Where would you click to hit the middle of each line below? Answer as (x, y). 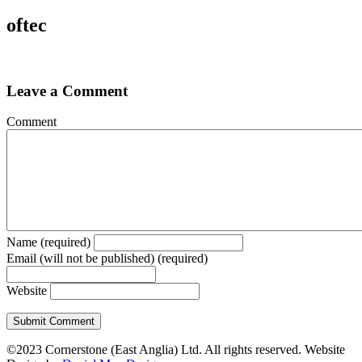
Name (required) (48, 242)
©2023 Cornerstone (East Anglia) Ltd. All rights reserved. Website (176, 350)
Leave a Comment (67, 90)
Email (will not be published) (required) (107, 259)
